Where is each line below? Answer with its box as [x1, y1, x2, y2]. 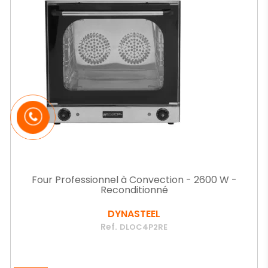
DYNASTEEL [108, 207, 160, 221]
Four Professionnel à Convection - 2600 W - [31, 173, 237, 187]
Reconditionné [100, 183, 168, 197]
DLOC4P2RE [120, 221, 167, 233]
